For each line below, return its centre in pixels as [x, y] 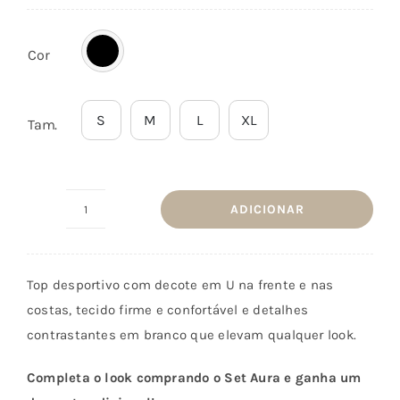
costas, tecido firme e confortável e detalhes [167, 310]
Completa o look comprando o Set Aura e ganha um [194, 378]
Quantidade [121, 220]
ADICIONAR [267, 209]
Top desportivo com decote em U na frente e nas [180, 285]
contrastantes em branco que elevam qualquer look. [192, 335]
